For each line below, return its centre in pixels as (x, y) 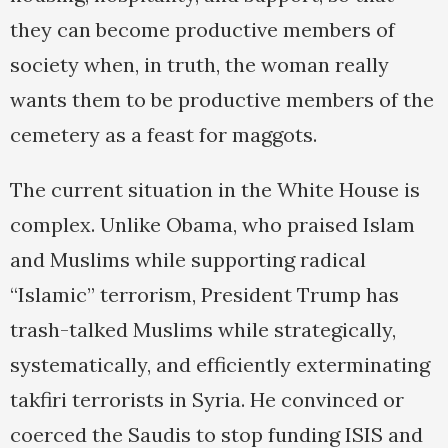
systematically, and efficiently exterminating (220, 365)
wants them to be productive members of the (222, 100)
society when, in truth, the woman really (199, 65)
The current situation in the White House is (215, 190)
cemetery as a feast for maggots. (163, 135)
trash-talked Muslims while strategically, (203, 330)
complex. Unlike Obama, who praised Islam (212, 225)
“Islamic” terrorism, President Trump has (204, 295)
